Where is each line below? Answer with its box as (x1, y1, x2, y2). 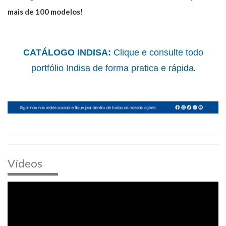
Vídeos (8, 156, 42, 170)
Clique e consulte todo (110, 47, 203, 58)
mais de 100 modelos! (8, 7, 83, 17)
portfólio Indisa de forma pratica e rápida (31, 63, 194, 74)
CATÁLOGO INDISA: (23, 47, 111, 58)
